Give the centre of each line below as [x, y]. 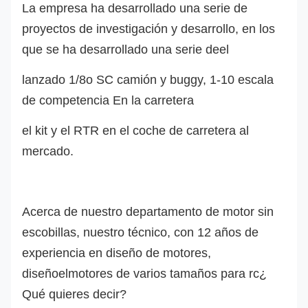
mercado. [48, 151]
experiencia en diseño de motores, [117, 253]
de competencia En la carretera [108, 100]
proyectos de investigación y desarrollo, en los [148, 29]
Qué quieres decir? [74, 294]
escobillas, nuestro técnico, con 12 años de [140, 232]
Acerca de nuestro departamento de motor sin [148, 211]
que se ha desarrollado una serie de [121, 49]
